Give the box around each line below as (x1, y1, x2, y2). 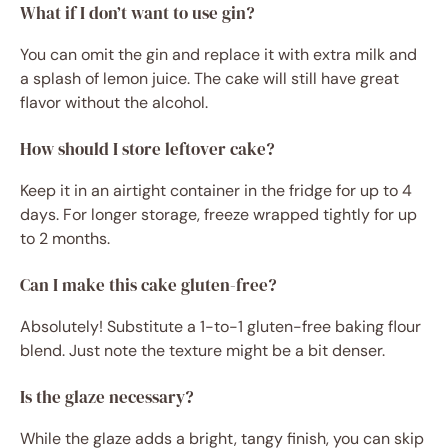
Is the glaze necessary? (20, 385, 194, 410)
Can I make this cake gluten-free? (20, 273, 277, 298)
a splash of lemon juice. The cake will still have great (20, 68, 399, 90)
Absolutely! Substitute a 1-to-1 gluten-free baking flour (20, 316, 421, 338)
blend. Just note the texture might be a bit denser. (20, 340, 385, 362)
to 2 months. (20, 228, 110, 250)
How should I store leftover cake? (20, 137, 275, 162)
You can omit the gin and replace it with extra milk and (20, 44, 417, 66)
